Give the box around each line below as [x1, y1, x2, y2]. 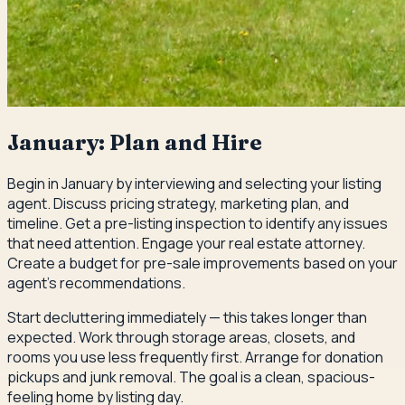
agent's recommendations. [7, 272, 185, 293]
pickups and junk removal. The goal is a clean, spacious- [7, 366, 375, 387]
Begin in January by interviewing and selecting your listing [7, 173, 381, 193]
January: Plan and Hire [7, 128, 262, 155]
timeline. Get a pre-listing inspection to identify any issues [7, 212, 388, 233]
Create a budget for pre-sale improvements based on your [7, 252, 398, 273]
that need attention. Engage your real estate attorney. [7, 232, 365, 253]
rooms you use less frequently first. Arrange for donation [7, 346, 383, 367]
